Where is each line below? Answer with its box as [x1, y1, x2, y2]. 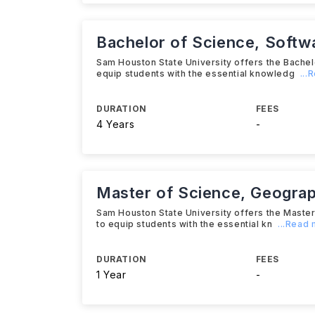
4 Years [96, 118, 135, 130]
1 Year [96, 269, 127, 281]
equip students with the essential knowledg [96, 68, 295, 79]
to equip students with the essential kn [96, 219, 273, 229]
